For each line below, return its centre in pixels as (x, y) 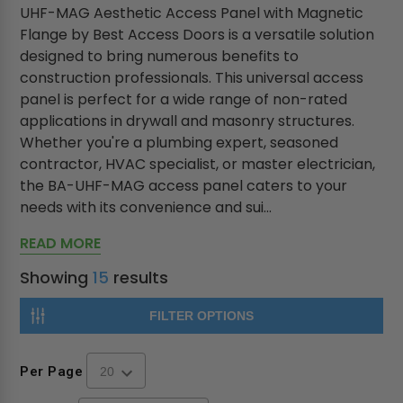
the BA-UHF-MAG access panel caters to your (184, 186)
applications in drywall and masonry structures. (188, 121)
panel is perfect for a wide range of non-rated (184, 99)
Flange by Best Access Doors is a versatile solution (197, 35)
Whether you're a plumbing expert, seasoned (179, 143)
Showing (57, 278)
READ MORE (61, 243)
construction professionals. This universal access (192, 78)
